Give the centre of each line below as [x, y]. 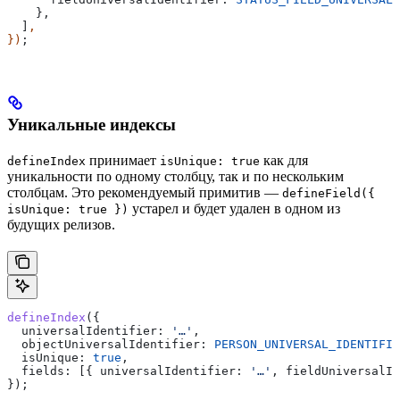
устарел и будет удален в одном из [234, 208]
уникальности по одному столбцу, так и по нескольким [175, 176]
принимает [123, 160]
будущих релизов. [61, 224]
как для [284, 160]
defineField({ [329, 193]
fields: [39, 371]
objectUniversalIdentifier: [107, 344]
